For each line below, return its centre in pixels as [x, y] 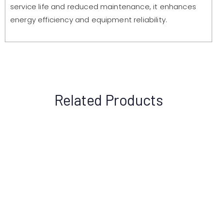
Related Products [108, 100]
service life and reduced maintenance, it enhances [103, 6]
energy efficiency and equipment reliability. [89, 19]
